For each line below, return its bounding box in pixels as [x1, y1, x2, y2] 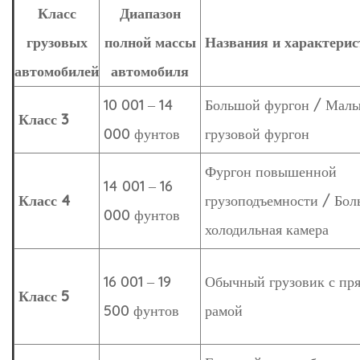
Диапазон [119, 4, 181, 23]
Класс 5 [18, 287, 69, 306]
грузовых [26, 33, 88, 52]
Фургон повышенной [205, 162, 337, 182]
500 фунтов [104, 301, 179, 321]
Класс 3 [18, 110, 68, 129]
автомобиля [111, 62, 189, 81]
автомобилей [14, 62, 99, 81]
